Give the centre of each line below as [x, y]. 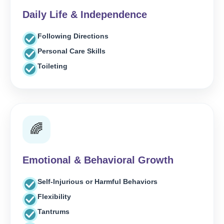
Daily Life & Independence [85, 14]
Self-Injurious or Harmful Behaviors [97, 181]
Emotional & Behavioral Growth [98, 160]
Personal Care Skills [71, 51]
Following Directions [73, 36]
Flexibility [54, 196]
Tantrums [53, 211]
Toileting [52, 66]
